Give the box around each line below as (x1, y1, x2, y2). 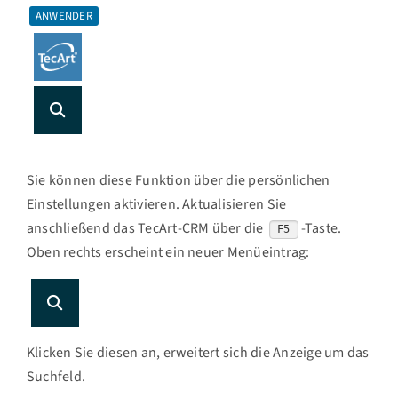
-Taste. (300, 219, 342, 238)
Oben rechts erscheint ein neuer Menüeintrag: (26, 243, 310, 262)
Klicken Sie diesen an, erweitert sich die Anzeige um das (26, 343, 370, 362)
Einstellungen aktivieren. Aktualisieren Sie (26, 195, 287, 214)
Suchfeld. (26, 367, 86, 386)
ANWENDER (35, 8, 92, 24)
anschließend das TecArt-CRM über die (26, 219, 267, 238)
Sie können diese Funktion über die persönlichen (26, 171, 330, 190)
